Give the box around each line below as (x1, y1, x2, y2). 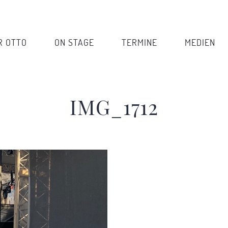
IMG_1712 (70, 93, 158, 120)
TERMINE (121, 36, 157, 48)
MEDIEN (184, 36, 215, 48)
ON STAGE (54, 36, 94, 48)
